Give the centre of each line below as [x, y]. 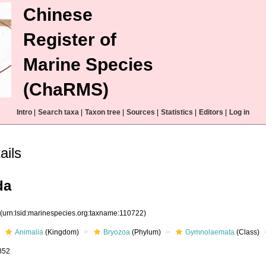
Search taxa [58, 112]
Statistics [177, 112]
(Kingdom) [61, 232]
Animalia [29, 232]
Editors [211, 112]
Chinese [58, 15]
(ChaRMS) [66, 89]
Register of [70, 39]
